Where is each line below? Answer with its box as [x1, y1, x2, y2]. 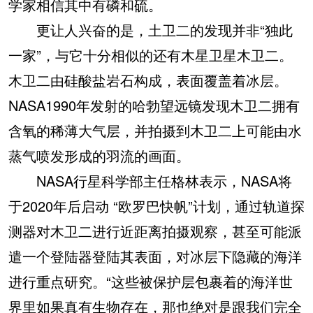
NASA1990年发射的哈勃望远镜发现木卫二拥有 [8, 95, 300, 115]
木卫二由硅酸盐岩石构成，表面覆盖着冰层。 [8, 70, 288, 90]
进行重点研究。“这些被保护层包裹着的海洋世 [8, 271, 293, 291]
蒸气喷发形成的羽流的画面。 [8, 145, 190, 166]
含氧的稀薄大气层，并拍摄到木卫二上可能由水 [8, 120, 302, 140]
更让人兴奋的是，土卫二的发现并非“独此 [8, 20, 293, 40]
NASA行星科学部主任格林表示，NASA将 [8, 170, 292, 191]
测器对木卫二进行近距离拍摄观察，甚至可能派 [8, 221, 302, 241]
